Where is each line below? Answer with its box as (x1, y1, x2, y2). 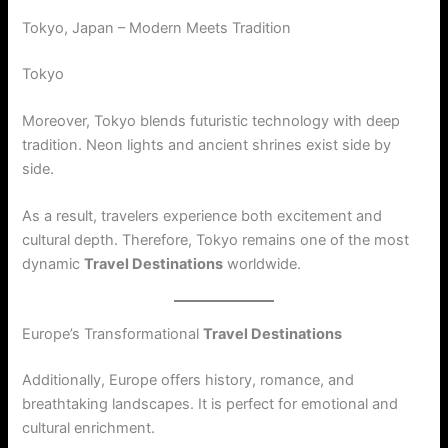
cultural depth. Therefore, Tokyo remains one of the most (22, 231, 410, 250)
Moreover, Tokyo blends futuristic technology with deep (22, 112, 401, 131)
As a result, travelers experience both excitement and (22, 207, 383, 226)
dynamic (22, 255, 85, 274)
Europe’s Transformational (22, 324, 204, 343)
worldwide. (223, 255, 302, 274)
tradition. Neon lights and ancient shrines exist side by (22, 136, 392, 155)
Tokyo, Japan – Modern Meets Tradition (22, 18, 292, 37)
